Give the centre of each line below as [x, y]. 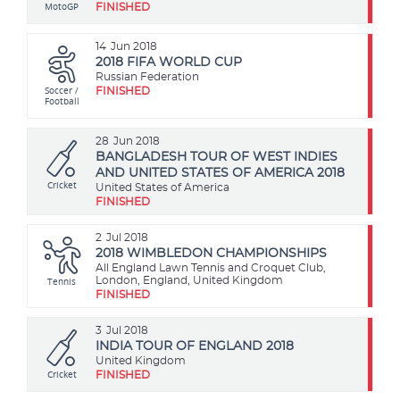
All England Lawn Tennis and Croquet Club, [211, 267]
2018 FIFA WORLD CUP [169, 62]
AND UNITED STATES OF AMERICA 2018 [221, 173]
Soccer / [62, 90]
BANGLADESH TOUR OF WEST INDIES [217, 157]
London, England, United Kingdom [190, 280]
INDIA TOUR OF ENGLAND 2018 [195, 346]
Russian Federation [148, 76]
